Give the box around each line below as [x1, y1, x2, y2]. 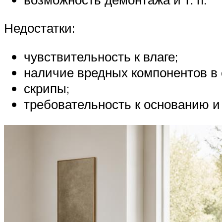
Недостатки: [4, 20, 75, 36]
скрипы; [24, 80, 69, 96]
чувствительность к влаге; [24, 48, 178, 64]
